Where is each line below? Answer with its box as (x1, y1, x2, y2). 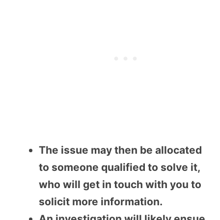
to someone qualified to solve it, (39, 161, 200, 173)
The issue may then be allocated (39, 143, 202, 156)
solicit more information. (39, 195, 163, 208)
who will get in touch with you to (39, 178, 201, 191)
